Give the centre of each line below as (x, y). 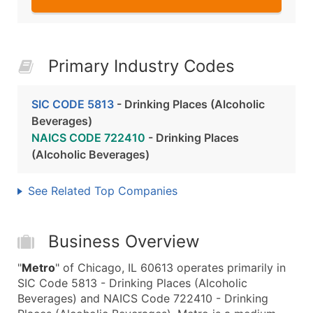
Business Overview (124, 241)
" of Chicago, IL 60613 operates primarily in (170, 268)
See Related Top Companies (103, 191)
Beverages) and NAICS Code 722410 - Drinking (143, 298)
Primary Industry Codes (141, 66)
